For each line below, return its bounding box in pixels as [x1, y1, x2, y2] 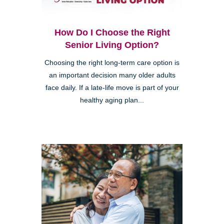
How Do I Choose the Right [54, 27, 170, 37]
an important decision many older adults [48, 71, 175, 79]
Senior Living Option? [65, 39, 159, 50]
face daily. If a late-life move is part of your [45, 83, 179, 91]
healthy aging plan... [80, 96, 144, 104]
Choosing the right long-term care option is [44, 58, 179, 66]
